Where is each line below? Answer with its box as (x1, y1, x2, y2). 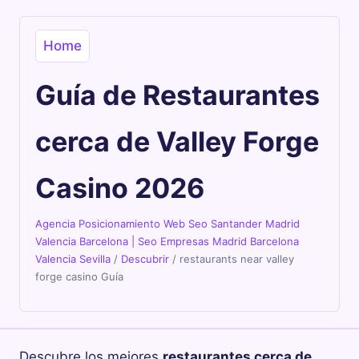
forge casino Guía (35, 270, 124, 284)
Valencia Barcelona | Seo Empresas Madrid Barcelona (35, 235, 300, 248)
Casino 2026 (35, 171, 205, 205)
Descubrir (121, 252, 170, 266)
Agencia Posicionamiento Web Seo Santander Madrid (35, 217, 301, 231)
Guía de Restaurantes (35, 79, 321, 112)
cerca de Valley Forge (35, 125, 320, 159)
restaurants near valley (179, 252, 295, 266)
